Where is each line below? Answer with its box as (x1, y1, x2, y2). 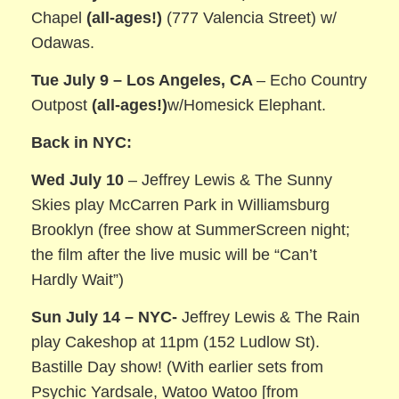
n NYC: (78, 134, 133, 152)
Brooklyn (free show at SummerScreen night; (31, 221, 351, 240)
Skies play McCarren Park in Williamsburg (31, 196, 330, 215)
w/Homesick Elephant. (167, 96, 327, 115)
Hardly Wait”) (31, 271, 125, 289)
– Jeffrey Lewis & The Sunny (128, 171, 333, 190)
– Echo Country (256, 71, 368, 90)
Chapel (31, 8, 87, 27)
